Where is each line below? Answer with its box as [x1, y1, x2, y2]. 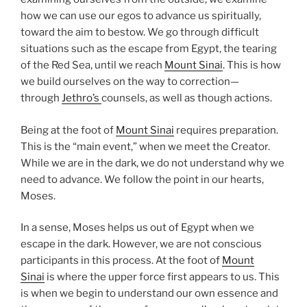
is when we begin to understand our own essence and [21, 287, 278, 300]
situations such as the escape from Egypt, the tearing [21, 42, 277, 56]
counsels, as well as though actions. [101, 92, 272, 105]
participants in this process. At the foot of [21, 254, 222, 267]
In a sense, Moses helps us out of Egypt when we [21, 221, 254, 234]
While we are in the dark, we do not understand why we [21, 156, 284, 169]
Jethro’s [62, 92, 101, 105]
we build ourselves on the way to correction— [21, 75, 239, 88]
